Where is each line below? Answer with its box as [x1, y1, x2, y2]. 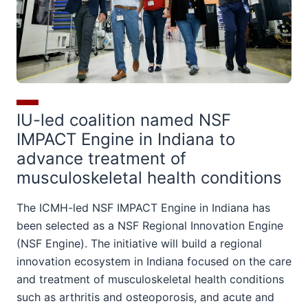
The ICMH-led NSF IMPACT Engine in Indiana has [16, 201, 270, 215]
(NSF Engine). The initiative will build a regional [16, 236, 262, 251]
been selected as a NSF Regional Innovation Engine [16, 219, 283, 233]
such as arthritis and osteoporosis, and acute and [16, 290, 274, 305]
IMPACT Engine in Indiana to [16, 129, 235, 150]
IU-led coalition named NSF [16, 110, 231, 131]
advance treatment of [16, 148, 186, 169]
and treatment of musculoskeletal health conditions [16, 272, 284, 287]
